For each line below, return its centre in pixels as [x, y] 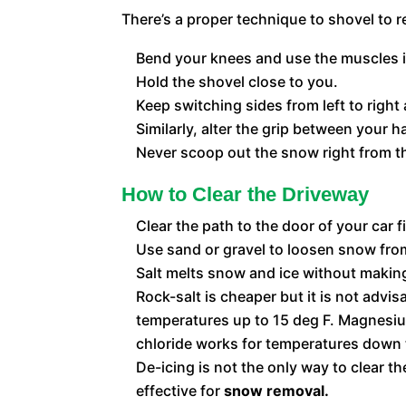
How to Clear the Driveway [246, 195]
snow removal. [277, 391]
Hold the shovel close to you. [237, 82]
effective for [180, 391]
